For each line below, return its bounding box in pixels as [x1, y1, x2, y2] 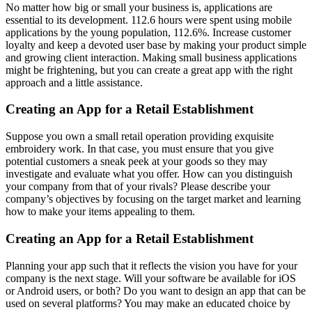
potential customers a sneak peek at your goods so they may [6, 155, 267, 168]
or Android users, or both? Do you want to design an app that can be [6, 284, 306, 297]
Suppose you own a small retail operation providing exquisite [6, 130, 274, 143]
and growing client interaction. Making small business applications [6, 51, 297, 63]
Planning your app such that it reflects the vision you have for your [6, 259, 297, 272]
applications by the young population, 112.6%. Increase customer [6, 26, 291, 38]
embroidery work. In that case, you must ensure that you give [6, 143, 274, 155]
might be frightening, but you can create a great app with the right [6, 63, 292, 76]
